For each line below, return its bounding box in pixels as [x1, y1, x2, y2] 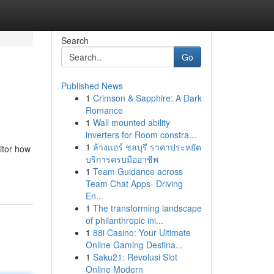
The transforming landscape [92, 202, 202, 214]
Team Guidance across [92, 165, 183, 177]
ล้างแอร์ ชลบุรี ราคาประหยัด [92, 141, 201, 153]
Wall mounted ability [92, 116, 170, 128]
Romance [85, 104, 123, 116]
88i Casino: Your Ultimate [92, 226, 191, 239]
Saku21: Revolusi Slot [92, 251, 177, 263]
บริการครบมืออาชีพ [85, 153, 158, 165]
